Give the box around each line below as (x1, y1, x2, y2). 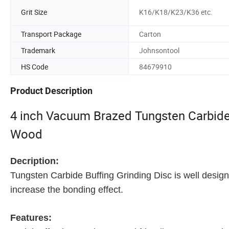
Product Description (10, 85, 93, 97)
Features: (10, 213, 52, 223)
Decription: (10, 156, 59, 167)
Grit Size (21, 7, 47, 17)
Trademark (21, 45, 55, 55)
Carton (139, 29, 161, 39)
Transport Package (21, 29, 81, 39)
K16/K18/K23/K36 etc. (139, 7, 213, 17)
